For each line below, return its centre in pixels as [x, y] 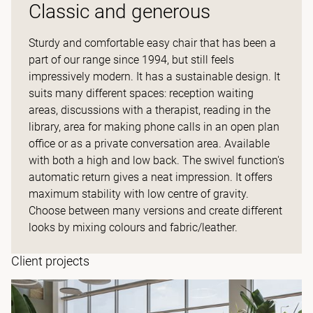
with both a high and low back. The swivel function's [156, 160]
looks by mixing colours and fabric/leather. [133, 227]
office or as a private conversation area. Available [149, 144]
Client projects [50, 261]
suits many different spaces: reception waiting [141, 93]
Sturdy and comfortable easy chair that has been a [152, 43]
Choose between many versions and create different [155, 211]
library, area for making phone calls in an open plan [154, 127]
